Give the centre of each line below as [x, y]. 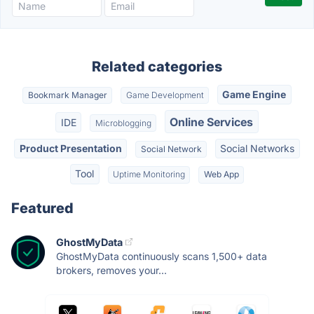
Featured [42, 208]
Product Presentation [70, 148]
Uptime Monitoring [149, 175]
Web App [221, 175]
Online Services [212, 122]
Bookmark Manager [67, 95]
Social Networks [258, 148]
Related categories [157, 67]
